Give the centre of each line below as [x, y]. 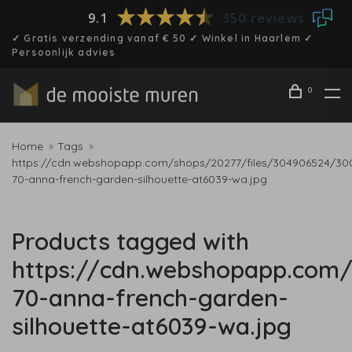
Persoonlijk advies [64, 52]
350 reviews [263, 18]
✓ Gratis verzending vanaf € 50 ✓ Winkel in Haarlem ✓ [163, 38]
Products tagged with [130, 241]
